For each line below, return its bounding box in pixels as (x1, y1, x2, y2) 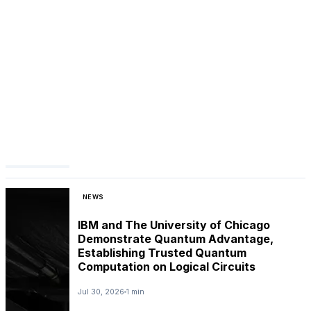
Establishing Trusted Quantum (78, 246, 246, 260)
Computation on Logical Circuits (78, 260, 255, 274)
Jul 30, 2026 (78, 287, 124, 296)
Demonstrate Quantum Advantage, (78, 232, 274, 246)
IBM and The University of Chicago (78, 218, 270, 233)
